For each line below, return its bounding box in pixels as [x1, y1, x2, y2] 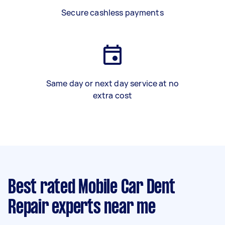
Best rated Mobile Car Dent [8, 179, 175, 197]
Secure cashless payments [61, 7, 164, 18]
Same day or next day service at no [46, 78, 179, 89]
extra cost [92, 90, 133, 101]
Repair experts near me [8, 199, 156, 217]
